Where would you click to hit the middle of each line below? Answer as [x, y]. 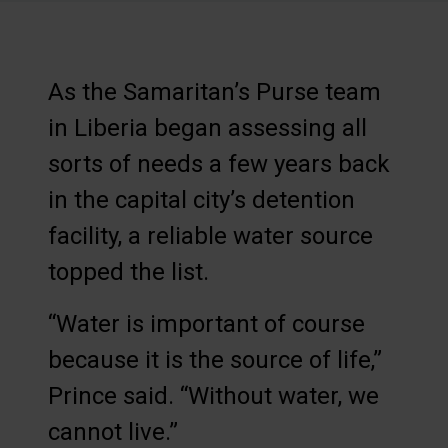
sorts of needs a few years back [219, 163]
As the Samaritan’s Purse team [214, 91]
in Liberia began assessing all [207, 127]
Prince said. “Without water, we [213, 395]
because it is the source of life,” [215, 359]
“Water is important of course [206, 323]
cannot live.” [113, 431]
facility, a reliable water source [210, 235]
